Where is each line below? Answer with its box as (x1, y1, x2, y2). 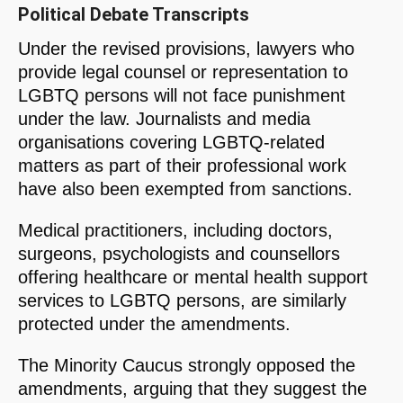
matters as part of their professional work (18, 155, 346, 175)
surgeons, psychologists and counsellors (18, 243, 340, 264)
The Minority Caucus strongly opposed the (18, 354, 355, 375)
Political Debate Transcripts (18, 3, 249, 25)
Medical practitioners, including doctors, (18, 219, 333, 240)
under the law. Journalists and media (18, 108, 310, 129)
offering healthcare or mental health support (18, 266, 368, 287)
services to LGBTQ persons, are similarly (18, 290, 346, 310)
